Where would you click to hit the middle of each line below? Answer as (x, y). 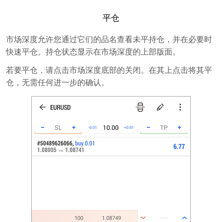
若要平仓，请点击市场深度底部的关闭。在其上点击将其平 (109, 70)
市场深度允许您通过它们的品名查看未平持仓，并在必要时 (109, 39)
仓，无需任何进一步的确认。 (57, 82)
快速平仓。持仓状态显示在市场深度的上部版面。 (93, 52)
